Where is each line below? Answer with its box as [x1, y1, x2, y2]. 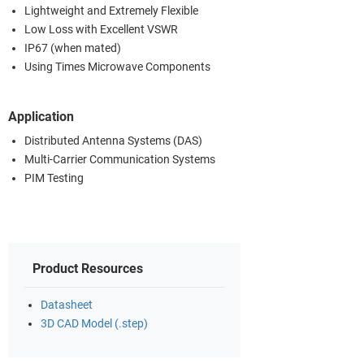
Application [8, 108, 74, 124]
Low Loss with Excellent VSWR [24, 22, 178, 37]
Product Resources [32, 260, 143, 276]
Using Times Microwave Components [24, 59, 210, 74]
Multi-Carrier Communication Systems [24, 152, 215, 167]
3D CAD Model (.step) [41, 316, 148, 331]
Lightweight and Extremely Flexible [24, 3, 198, 18]
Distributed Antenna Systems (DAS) [24, 133, 202, 148]
